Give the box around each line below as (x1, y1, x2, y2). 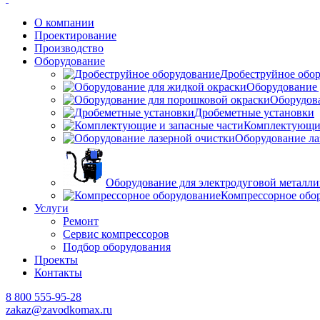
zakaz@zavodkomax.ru (6, 303, 112, 316)
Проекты (34, 253, 78, 266)
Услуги (34, 201, 69, 214)
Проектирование (34, 29, 116, 41)
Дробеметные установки (194, 106, 314, 119)
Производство (34, 41, 104, 54)
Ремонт (63, 214, 99, 227)
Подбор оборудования (63, 240, 171, 253)
